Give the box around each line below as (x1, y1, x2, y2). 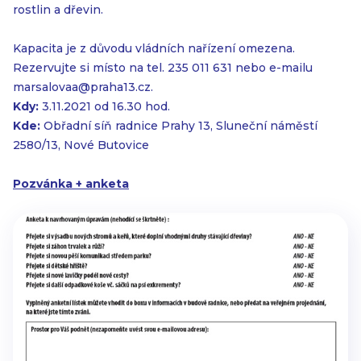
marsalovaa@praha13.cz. (13, 80, 153, 94)
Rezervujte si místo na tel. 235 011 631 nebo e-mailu (13, 60, 313, 75)
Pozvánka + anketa (13, 176, 129, 191)
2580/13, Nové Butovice (13, 138, 149, 152)
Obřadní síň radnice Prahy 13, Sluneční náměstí (40, 118, 317, 133)
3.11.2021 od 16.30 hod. (39, 99, 170, 114)
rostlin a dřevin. (13, 2, 103, 17)
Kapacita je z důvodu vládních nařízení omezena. (13, 41, 295, 56)
